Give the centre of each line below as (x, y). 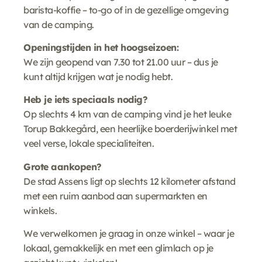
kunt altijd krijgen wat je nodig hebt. (98, 76)
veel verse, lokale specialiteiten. (89, 144)
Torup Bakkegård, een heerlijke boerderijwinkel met (130, 129)
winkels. (40, 210)
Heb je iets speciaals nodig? (85, 100)
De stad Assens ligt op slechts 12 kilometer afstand (130, 181)
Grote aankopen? (63, 166)
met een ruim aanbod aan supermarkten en (116, 196)
